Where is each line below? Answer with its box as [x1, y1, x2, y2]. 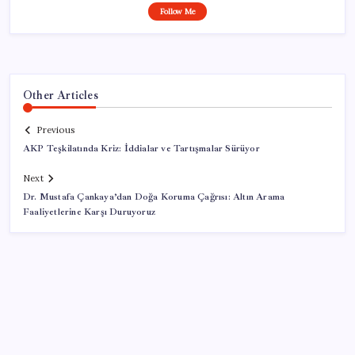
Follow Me [159, 6, 196, 17]
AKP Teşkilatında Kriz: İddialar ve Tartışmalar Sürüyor [23, 143, 260, 155]
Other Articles [23, 87, 98, 102]
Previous [36, 124, 74, 136]
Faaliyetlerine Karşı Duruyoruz [23, 206, 155, 219]
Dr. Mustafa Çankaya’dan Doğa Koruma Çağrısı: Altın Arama [23, 191, 285, 204]
